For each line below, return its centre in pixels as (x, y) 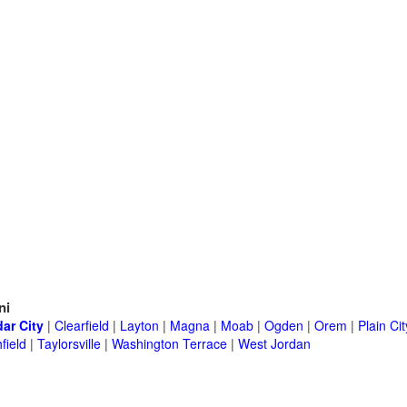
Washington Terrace (169, 344)
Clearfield (82, 326)
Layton (139, 326)
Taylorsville (69, 344)
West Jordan (274, 344)
